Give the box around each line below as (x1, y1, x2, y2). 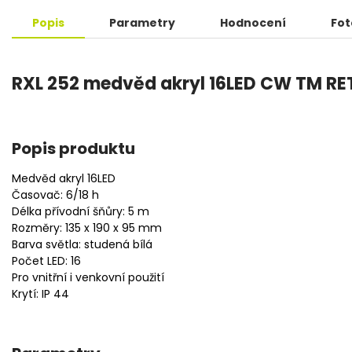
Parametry (109, 14, 175, 31)
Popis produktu (12, 137, 135, 159)
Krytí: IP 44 (12, 285, 69, 302)
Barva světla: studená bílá (12, 236, 152, 252)
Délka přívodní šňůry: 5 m (12, 203, 149, 219)
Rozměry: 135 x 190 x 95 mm (12, 219, 162, 236)
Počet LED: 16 (12, 252, 81, 269)
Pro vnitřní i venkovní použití (12, 269, 164, 285)
